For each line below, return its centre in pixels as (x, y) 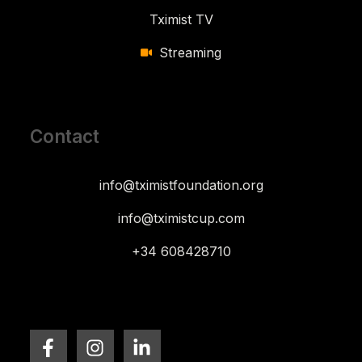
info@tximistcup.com (181, 218)
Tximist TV (181, 19)
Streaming (190, 52)
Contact (64, 136)
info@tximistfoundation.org (181, 185)
